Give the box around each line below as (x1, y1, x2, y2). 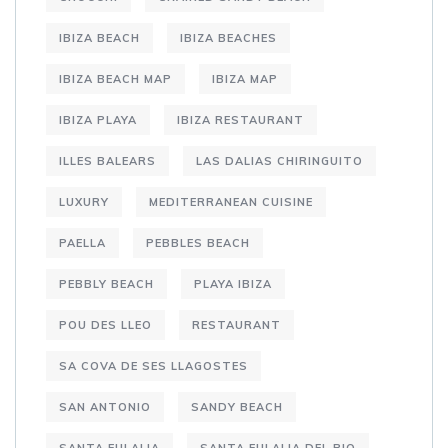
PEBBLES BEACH (146, 236, 250, 251)
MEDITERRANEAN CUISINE (149, 195, 313, 210)
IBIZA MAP (212, 72, 278, 87)
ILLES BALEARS (59, 154, 156, 169)
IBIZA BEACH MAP (59, 72, 172, 87)
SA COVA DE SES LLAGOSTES (59, 359, 248, 374)
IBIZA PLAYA (59, 113, 137, 128)
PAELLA (59, 236, 106, 251)
